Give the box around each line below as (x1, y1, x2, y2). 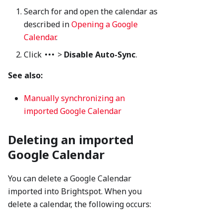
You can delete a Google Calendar (8, 173, 131, 184)
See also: (8, 70, 43, 81)
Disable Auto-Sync (64, 49, 136, 60)
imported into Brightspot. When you (8, 186, 142, 197)
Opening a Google (71, 19, 138, 30)
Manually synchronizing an (24, 93, 125, 104)
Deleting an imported (8, 131, 134, 148)
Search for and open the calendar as (24, 6, 158, 17)
